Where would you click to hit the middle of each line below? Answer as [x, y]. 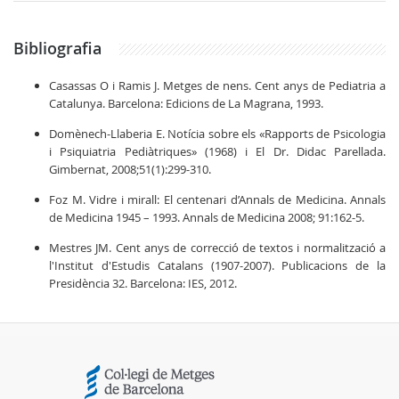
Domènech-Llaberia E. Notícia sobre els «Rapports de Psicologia [217, 134]
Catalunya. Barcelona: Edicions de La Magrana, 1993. [186, 103]
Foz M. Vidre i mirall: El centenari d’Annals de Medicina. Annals [217, 199]
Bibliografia [57, 48]
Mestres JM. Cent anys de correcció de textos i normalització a [217, 248]
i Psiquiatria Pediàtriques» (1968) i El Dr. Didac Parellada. [217, 151]
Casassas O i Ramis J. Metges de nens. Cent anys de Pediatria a [217, 85]
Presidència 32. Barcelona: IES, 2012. [143, 283]
